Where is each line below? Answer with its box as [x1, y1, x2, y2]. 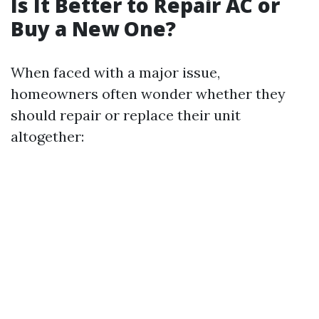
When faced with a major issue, [11, 63, 220, 81]
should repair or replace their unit [11, 105, 241, 124]
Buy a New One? [11, 14, 176, 42]
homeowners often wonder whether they [11, 84, 286, 103]
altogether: [11, 127, 84, 145]
